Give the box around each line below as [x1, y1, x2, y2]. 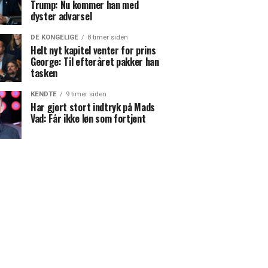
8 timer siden [87, 33, 128, 41]
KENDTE [31, 90, 57, 98]
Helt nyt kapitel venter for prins [31, 43, 156, 57]
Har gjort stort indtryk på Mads [31, 100, 156, 114]
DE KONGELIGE [31, 33, 78, 41]
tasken [31, 66, 58, 80]
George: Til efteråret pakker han [31, 54, 159, 69]
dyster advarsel [31, 9, 92, 23]
